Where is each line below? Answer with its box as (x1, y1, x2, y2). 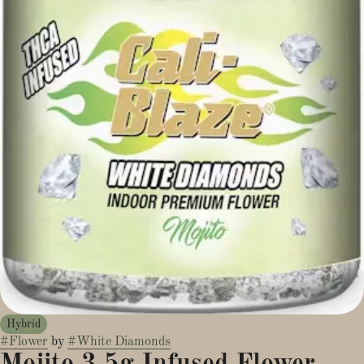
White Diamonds (76, 335, 171, 349)
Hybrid (6, 318, 41, 330)
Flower (9, 335, 48, 349)
